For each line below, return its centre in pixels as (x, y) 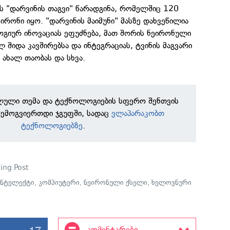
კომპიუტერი (59, 182)
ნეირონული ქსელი (116, 182)
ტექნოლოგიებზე (52, 125)
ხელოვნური (172, 182)
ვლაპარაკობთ (136, 113)
